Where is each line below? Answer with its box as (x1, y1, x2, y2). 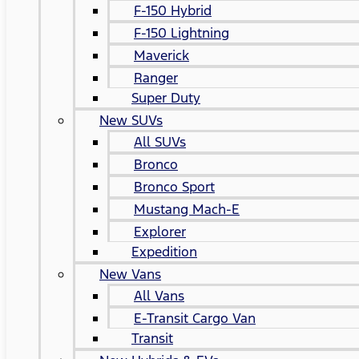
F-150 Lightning (134, 24, 229, 42)
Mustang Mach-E (134, 200, 240, 218)
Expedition (131, 243, 197, 260)
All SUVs (134, 133, 186, 151)
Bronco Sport (134, 178, 215, 196)
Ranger (134, 69, 178, 87)
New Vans (99, 265, 161, 283)
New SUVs (99, 111, 163, 129)
